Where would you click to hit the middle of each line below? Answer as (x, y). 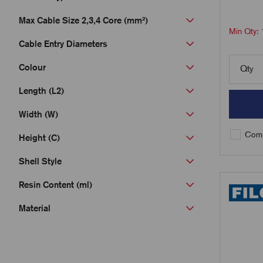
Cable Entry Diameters (63, 44)
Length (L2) (41, 91)
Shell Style (40, 161)
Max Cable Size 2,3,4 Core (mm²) (83, 20)
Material (35, 208)
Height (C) (39, 138)
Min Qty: (245, 31)
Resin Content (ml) (55, 185)
